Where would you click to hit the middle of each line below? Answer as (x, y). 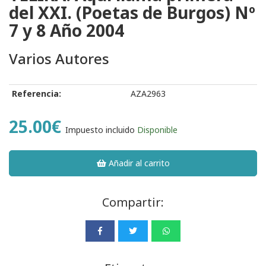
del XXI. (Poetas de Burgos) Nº (132, 13)
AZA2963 (148, 94)
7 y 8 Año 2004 (66, 31)
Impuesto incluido (100, 130)
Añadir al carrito (138, 163)
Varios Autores (59, 59)
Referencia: (37, 94)
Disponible (157, 130)
